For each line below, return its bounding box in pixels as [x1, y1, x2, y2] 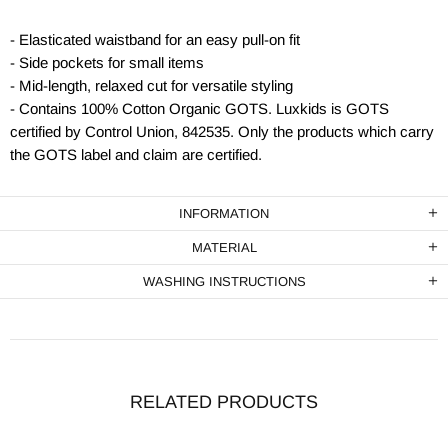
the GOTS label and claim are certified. [10, 146, 262, 163]
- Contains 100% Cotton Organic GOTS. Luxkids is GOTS [10, 100, 389, 117]
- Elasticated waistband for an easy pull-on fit [10, 31, 300, 48]
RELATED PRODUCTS [130, 392, 318, 412]
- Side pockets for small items [10, 54, 204, 71]
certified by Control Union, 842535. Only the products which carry [10, 123, 434, 140]
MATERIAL [191, 240, 257, 255]
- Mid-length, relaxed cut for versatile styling [10, 77, 293, 94]
